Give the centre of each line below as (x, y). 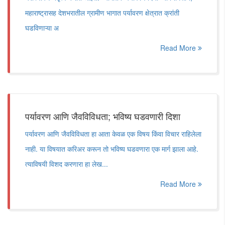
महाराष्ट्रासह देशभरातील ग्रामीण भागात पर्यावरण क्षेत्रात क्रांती (102, 13)
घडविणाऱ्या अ (42, 28)
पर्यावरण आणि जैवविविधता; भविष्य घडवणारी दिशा (103, 116)
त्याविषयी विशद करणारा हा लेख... (67, 164)
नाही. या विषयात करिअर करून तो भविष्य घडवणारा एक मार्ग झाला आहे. (112, 149)
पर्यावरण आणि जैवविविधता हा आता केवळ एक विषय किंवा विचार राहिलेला (113, 134)
